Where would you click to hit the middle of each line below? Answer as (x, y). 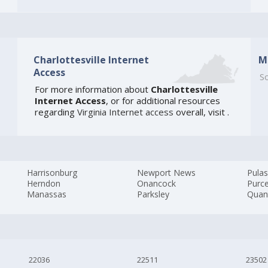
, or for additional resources (163, 101)
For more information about (92, 89)
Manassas (47, 194)
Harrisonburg (52, 173)
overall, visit (200, 112)
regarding (56, 112)
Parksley (153, 194)
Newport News (167, 173)
